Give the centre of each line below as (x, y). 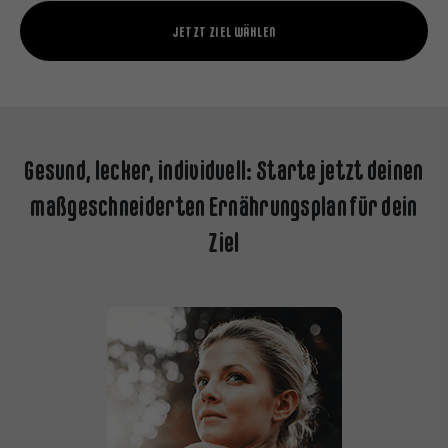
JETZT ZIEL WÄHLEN (224, 32)
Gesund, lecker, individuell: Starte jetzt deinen (224, 171)
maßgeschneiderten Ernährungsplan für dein (224, 207)
